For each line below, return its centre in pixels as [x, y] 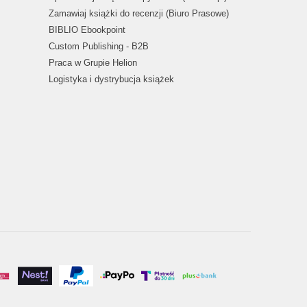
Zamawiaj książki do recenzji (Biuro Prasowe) [139, 14]
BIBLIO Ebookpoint [87, 30]
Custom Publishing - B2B [99, 47]
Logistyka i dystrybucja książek [111, 79]
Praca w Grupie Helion [93, 63]
